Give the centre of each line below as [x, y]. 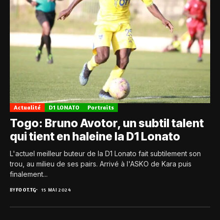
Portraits [101, 108]
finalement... [29, 174]
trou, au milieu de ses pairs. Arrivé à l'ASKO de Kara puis [101, 164]
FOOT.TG [26, 190]
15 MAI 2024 [56, 190]
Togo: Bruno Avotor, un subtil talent [107, 124]
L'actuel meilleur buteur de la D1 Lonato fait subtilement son [105, 154]
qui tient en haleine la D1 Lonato [95, 137]
